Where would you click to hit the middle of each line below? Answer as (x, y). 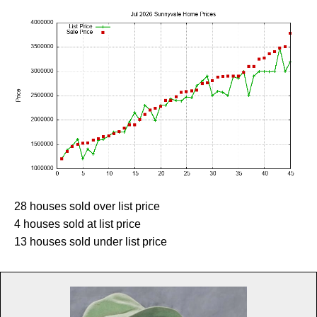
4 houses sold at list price (77, 224)
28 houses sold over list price (87, 206)
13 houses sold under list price (91, 241)
